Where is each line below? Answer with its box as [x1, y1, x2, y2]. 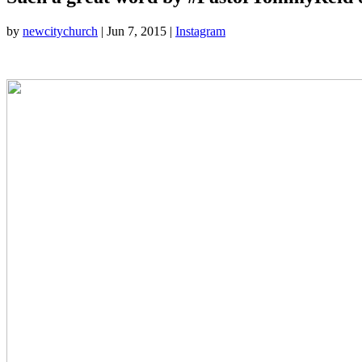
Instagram [175, 23, 225, 38]
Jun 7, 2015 [107, 23, 166, 38]
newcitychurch [23, 23, 98, 38]
